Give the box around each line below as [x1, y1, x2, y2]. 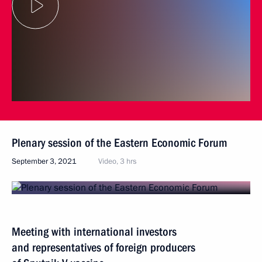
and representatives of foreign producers [12, 240, 195, 254]
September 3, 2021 [12, 156, 77, 167]
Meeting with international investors [12, 224, 177, 239]
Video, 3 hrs [96, 156, 136, 167]
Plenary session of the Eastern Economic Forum [12, 135, 227, 150]
